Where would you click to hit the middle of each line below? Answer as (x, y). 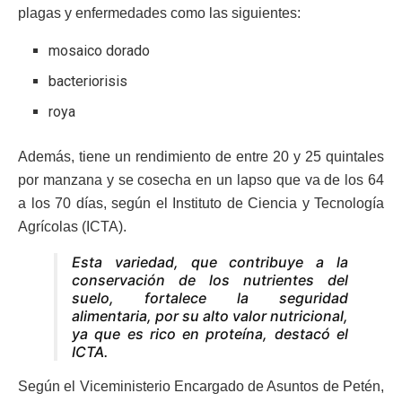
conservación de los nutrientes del (210, 280)
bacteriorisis (88, 82)
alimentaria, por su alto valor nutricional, (210, 316)
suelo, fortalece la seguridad (210, 298)
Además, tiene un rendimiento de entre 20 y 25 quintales (201, 157)
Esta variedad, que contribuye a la (210, 262)
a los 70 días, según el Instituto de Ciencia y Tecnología (201, 204)
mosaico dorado (100, 51)
